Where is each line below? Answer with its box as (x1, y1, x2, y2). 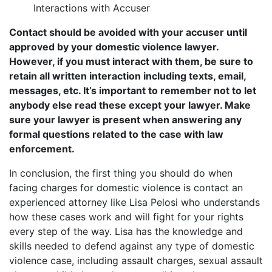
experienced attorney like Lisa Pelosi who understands (9, 196, 260, 208)
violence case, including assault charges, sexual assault (9, 254, 263, 267)
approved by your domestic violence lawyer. (9, 41, 219, 53)
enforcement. (9, 143, 75, 155)
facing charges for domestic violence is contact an (9, 182, 243, 194)
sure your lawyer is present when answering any (9, 114, 242, 126)
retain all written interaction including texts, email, (9, 70, 246, 82)
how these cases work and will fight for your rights (9, 211, 243, 223)
